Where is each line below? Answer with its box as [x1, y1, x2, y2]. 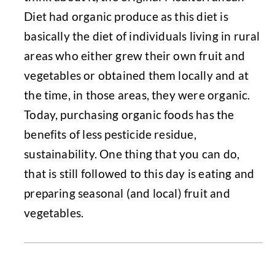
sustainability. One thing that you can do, [24, 147, 240, 161]
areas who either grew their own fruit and [24, 48, 245, 63]
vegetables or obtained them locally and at [24, 68, 249, 83]
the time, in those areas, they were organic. [24, 88, 250, 103]
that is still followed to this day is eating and [24, 166, 255, 181]
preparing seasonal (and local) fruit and [24, 186, 230, 201]
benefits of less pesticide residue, [24, 127, 196, 142]
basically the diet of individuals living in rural [24, 29, 260, 44]
